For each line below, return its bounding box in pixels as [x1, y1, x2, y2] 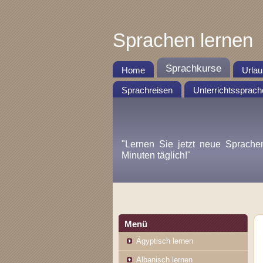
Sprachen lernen [113, 29, 253, 51]
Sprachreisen [122, 86, 173, 95]
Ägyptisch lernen [136, 237, 193, 245]
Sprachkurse [166, 62, 221, 74]
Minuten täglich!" [122, 150, 191, 160]
